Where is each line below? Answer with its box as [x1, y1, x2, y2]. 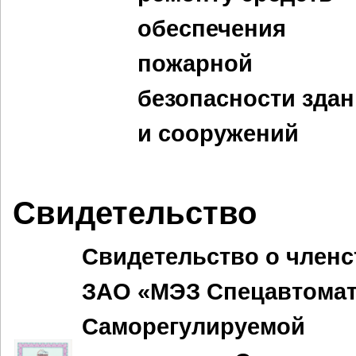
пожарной [137, 51, 253, 76]
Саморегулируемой [82, 314, 305, 339]
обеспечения [137, 16, 286, 41]
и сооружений [137, 121, 299, 146]
